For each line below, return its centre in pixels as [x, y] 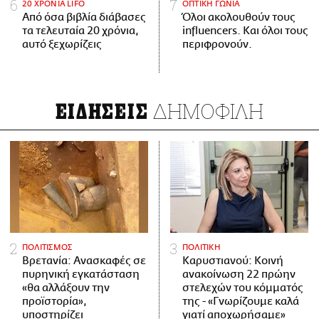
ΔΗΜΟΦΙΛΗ [206, 111]
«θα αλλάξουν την [66, 288]
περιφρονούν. [217, 44]
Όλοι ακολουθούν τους [239, 17]
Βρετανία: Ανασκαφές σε [84, 261]
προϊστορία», [54, 302]
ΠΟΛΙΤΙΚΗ [202, 248]
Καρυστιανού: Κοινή [233, 261]
